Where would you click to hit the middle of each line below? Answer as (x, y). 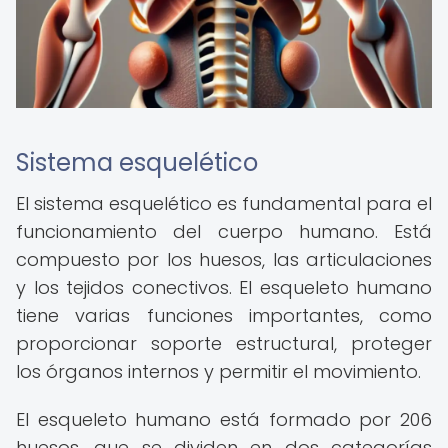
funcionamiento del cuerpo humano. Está (224, 231)
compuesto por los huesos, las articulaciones (224, 259)
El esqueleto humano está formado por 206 (224, 419)
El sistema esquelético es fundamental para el (224, 203)
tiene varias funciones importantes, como (224, 315)
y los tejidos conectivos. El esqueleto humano (224, 287)
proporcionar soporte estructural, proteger (224, 343)
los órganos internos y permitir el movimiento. (218, 371)
